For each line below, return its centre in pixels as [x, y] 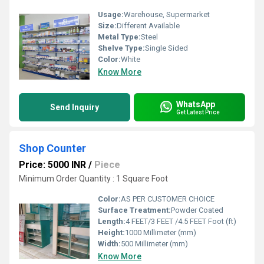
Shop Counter [52, 148]
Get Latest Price [198, 112]
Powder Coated [197, 210]
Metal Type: [119, 37]
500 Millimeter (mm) [154, 244]
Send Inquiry [75, 107]
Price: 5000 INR [52, 165]
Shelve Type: [121, 48]
